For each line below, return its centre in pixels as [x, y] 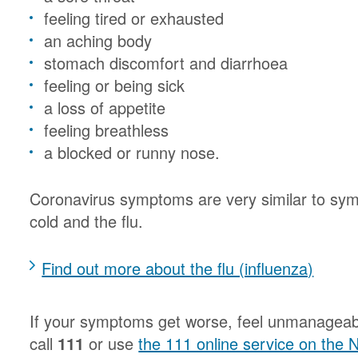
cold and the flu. [87, 221]
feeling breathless [109, 130]
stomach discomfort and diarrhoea [166, 63]
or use [111, 343]
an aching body [98, 40]
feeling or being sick [115, 85]
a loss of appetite [107, 107]
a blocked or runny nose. [132, 152]
